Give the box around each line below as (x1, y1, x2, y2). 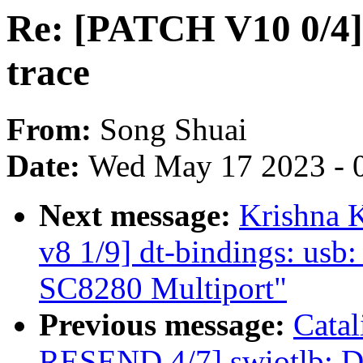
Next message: (39, 198, 239, 233)
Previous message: (39, 307, 293, 343)
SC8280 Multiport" (39, 271, 287, 306)
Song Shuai (100, 112, 247, 147)
